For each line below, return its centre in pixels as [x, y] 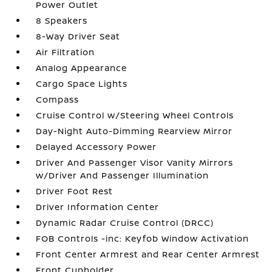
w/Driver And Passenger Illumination [123, 175]
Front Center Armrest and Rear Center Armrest [148, 254]
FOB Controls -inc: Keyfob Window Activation [143, 238]
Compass [58, 99]
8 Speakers [62, 20]
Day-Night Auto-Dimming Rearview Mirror [134, 131]
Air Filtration [66, 52]
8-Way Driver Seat [78, 36]
